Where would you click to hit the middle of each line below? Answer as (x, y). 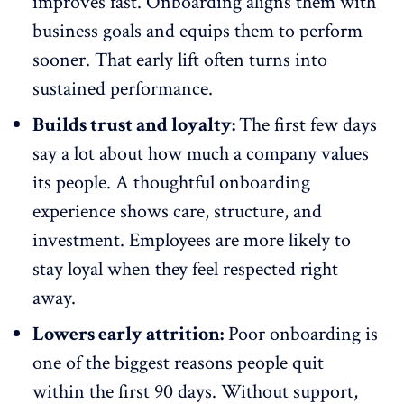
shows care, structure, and (219, 211)
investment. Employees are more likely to (192, 240)
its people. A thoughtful (126, 182)
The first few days (308, 124)
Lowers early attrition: (128, 334)
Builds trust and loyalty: (136, 124)
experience (74, 211)
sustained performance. (123, 88)
